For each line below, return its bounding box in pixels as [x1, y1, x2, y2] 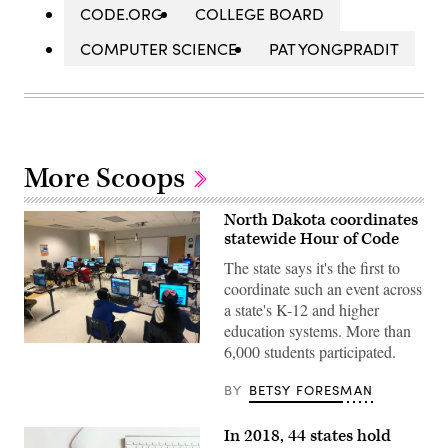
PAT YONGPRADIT [269, 37, 399, 59]
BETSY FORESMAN [248, 380, 373, 399]
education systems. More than [224, 319, 411, 341]
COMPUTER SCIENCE [80, 37, 237, 59]
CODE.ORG [80, 2, 163, 24]
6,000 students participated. [224, 340, 396, 362]
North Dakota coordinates [224, 208, 418, 231]
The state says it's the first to [224, 256, 400, 278]
